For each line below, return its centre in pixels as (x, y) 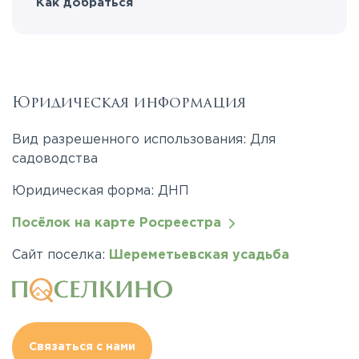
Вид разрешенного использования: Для (144, 140)
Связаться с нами (82, 347)
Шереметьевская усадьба (199, 255)
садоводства (55, 159)
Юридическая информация (129, 103)
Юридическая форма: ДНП (101, 191)
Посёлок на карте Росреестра (121, 223)
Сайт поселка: (61, 255)
